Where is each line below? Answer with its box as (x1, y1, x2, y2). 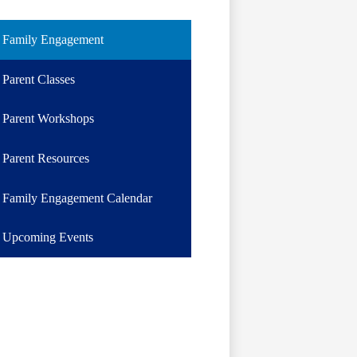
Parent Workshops (2, 112, 94, 126)
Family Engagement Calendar (2, 190, 152, 205)
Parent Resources (2, 151, 89, 165)
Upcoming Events (2, 230, 93, 245)
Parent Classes (2, 72, 75, 86)
